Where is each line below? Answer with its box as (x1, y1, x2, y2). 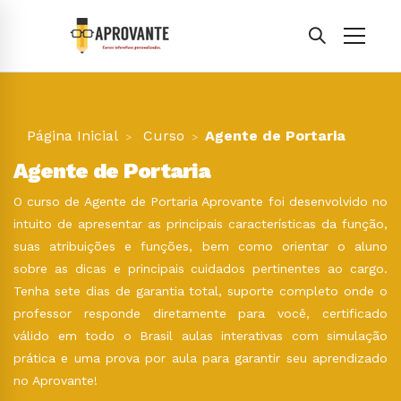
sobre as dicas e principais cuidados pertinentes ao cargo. (13, 261, 388, 276)
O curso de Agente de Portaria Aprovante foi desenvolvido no (13, 194, 388, 209)
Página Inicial (27, 127, 118, 144)
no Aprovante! (13, 373, 98, 388)
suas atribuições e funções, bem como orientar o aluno (13, 239, 388, 253)
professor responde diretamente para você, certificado (13, 306, 388, 320)
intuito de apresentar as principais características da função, (13, 217, 388, 231)
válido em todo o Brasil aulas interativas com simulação (13, 328, 388, 343)
